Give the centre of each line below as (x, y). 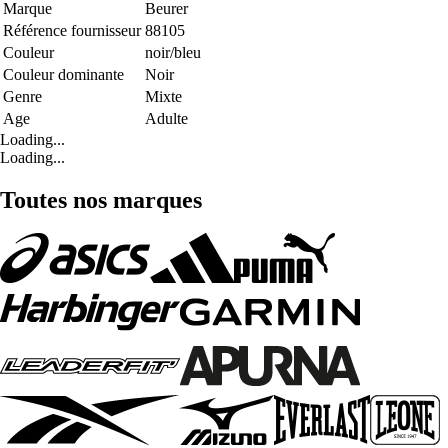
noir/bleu (173, 52)
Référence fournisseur (72, 30)
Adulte (166, 118)
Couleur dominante (63, 74)
